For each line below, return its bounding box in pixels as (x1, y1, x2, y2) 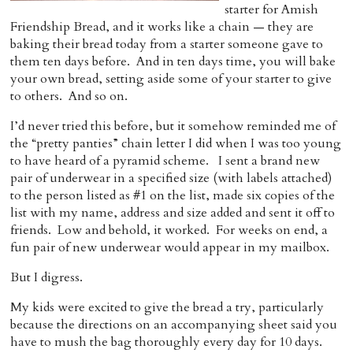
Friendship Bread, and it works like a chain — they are (10, 18, 314, 35)
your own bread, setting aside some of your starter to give (10, 70, 333, 87)
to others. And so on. (10, 87, 128, 105)
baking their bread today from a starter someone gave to (10, 35, 324, 53)
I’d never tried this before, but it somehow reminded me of (10, 117, 336, 135)
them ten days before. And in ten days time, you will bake (10, 53, 336, 70)
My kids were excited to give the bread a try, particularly (10, 299, 325, 316)
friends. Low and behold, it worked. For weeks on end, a (10, 221, 329, 239)
